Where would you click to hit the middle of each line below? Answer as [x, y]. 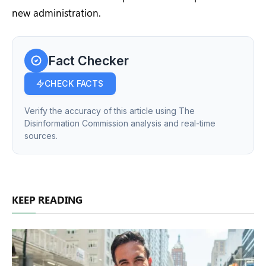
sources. [41, 136]
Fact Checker [88, 60]
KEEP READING [47, 200]
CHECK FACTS [74, 84]
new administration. [56, 13]
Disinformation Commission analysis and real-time [120, 123]
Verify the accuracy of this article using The [110, 111]
